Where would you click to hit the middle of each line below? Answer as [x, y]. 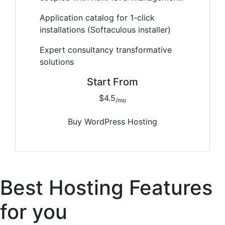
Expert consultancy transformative [106, 49]
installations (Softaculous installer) [105, 29]
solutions [57, 62]
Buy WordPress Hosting [121, 121]
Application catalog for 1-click [97, 17]
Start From [113, 82]
